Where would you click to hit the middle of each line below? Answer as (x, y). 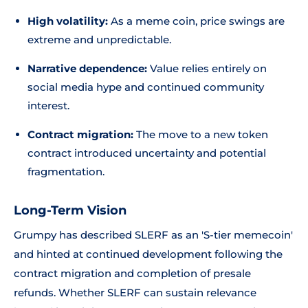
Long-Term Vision (70, 210)
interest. (48, 106)
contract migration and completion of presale (132, 273)
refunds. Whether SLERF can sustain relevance (135, 293)
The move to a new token (201, 134)
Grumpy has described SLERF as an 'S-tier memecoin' (153, 235)
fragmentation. (66, 172)
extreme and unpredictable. (99, 40)
